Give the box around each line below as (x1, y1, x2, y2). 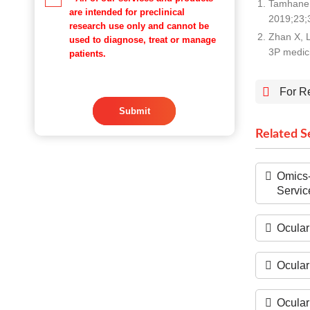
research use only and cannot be (69, 21, 209, 31)
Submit (118, 106, 150, 116)
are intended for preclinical (69, 7, 185, 17)
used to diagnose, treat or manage (69, 35, 216, 45)
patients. (69, 48, 106, 59)
